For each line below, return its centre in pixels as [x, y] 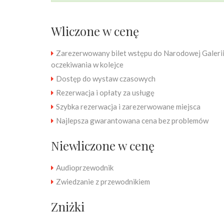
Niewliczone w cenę [103, 145]
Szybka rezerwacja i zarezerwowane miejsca [128, 106]
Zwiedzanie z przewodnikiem [103, 181]
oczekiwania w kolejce [87, 64]
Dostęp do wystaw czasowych [106, 78]
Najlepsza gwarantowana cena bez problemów [132, 120]
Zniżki [68, 206]
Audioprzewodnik [85, 167]
